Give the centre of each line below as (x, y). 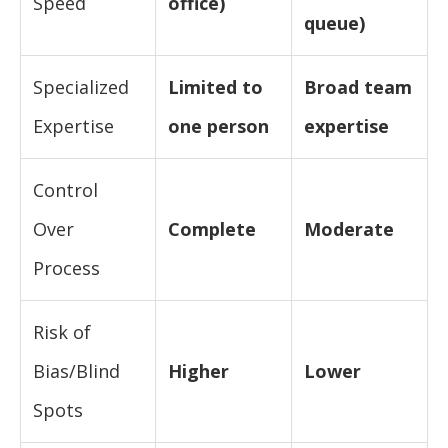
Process (66, 267)
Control (65, 189)
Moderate (349, 228)
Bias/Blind (76, 370)
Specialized (81, 86)
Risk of (62, 331)
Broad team (358, 86)
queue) (334, 22)
